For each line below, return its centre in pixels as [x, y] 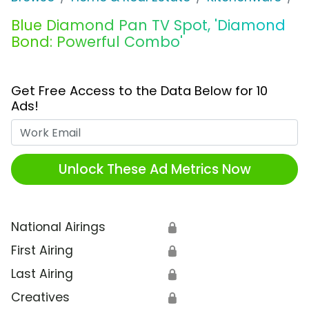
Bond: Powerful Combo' [97, 42]
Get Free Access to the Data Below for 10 [139, 91]
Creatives [40, 298]
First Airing [42, 251]
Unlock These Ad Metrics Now [154, 169]
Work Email [187, 128]
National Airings [58, 227]
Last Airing [42, 274]
